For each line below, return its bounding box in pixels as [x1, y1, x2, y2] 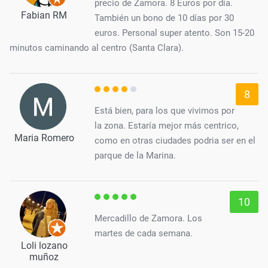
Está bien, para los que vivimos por [95, 105, 234, 116]
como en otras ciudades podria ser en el [95, 135, 255, 146]
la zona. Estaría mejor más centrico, [95, 120, 239, 131]
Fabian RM [21, 10, 67, 22]
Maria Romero [14, 132, 74, 144]
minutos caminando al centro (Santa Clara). [10, 42, 184, 54]
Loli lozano [20, 239, 68, 251]
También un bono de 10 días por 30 [95, 13, 234, 24]
